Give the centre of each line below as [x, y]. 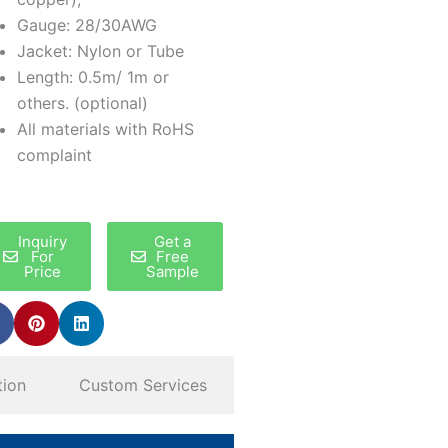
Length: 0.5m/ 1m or [93, 77]
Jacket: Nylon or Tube [100, 51]
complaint [54, 155]
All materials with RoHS [105, 129]
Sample [172, 271]
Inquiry [42, 241]
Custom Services [143, 385]
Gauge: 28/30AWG [87, 25]
